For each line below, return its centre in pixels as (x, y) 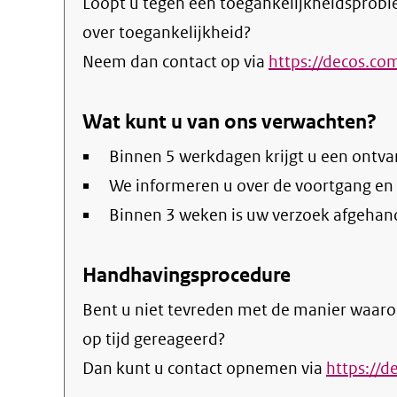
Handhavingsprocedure (187, 275)
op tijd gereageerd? (154, 339)
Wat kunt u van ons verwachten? (230, 121)
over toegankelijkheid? (167, 32)
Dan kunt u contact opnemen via (204, 368)
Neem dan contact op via (175, 62)
